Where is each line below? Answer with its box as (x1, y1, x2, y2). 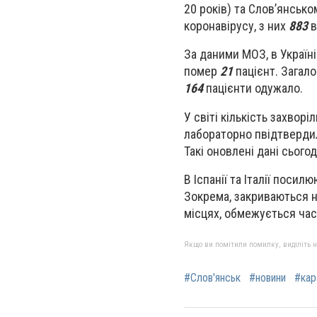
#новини (249, 270, 286, 284)
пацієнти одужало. (203, 81, 303, 96)
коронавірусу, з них (184, 18, 289, 34)
